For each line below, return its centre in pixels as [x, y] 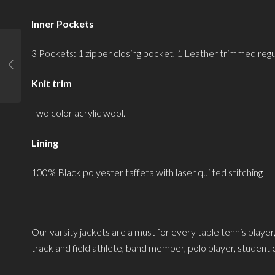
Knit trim [51, 83]
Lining [45, 142]
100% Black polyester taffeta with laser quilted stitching [147, 172]
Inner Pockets [62, 23]
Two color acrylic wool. [78, 113]
